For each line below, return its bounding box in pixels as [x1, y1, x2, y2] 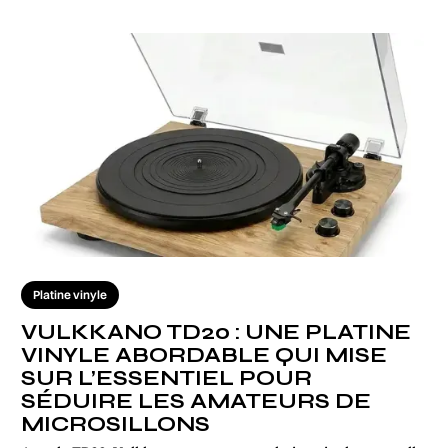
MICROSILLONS [21, 411, 210, 437]
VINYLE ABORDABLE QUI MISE [21, 342, 387, 368]
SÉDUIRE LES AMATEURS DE [21, 388, 371, 414]
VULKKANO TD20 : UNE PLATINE [21, 319, 411, 345]
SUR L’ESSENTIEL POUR [21, 365, 312, 391]
